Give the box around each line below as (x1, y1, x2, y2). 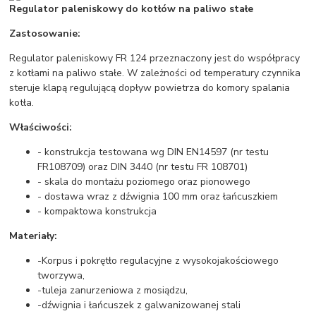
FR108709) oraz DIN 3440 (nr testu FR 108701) (37, 160, 248, 174)
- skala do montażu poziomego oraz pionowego (37, 175, 251, 189)
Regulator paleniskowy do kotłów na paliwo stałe (9, 2, 254, 16)
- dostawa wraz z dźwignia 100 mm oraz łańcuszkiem (37, 190, 281, 204)
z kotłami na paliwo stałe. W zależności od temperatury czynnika (9, 66, 301, 80)
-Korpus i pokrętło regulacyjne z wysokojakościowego (37, 254, 279, 268)
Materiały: (9, 229, 58, 243)
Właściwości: (9, 121, 73, 135)
